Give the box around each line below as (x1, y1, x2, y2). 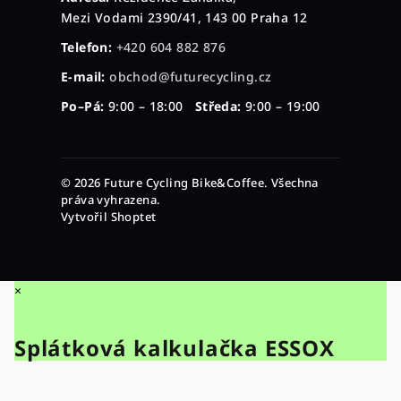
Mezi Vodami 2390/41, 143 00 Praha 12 (61, 8, 308, 26)
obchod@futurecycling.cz (109, 67, 272, 85)
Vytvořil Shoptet (61, 208, 157, 225)
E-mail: (61, 67, 106, 85)
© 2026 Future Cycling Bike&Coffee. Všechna (61, 174, 319, 191)
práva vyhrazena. (61, 191, 161, 208)
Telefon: (61, 38, 113, 55)
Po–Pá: (61, 97, 105, 115)
